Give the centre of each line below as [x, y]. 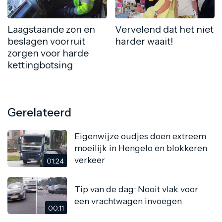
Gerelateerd [39, 112]
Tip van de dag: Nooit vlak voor [136, 189]
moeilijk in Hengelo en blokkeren [141, 148]
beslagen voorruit [46, 41]
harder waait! [144, 41]
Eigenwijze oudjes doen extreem [140, 136]
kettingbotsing [40, 65]
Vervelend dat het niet [164, 29]
